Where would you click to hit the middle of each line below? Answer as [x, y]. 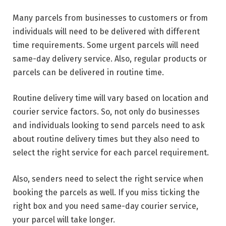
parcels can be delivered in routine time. [88, 72]
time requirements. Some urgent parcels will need [106, 45]
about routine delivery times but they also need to [106, 139]
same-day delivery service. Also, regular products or [110, 59]
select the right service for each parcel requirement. [111, 153]
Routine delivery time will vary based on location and [111, 98]
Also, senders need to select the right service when [108, 179]
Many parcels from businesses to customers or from [110, 18]
